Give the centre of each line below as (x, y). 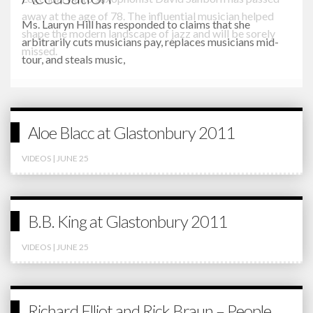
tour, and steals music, (73, 59)
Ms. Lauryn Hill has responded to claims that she (136, 24)
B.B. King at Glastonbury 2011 (127, 221)
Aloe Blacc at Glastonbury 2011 (131, 132)
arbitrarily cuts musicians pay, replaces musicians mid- (150, 42)
